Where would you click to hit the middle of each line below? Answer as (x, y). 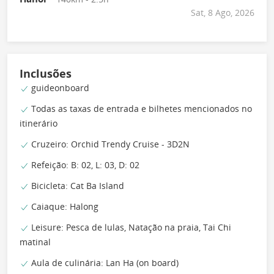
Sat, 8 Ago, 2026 (223, 12)
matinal (35, 242)
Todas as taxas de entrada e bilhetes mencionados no (140, 108)
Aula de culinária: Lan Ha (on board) (104, 262)
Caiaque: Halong (64, 206)
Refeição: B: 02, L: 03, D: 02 (84, 165)
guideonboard (59, 87)
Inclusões (46, 73)
